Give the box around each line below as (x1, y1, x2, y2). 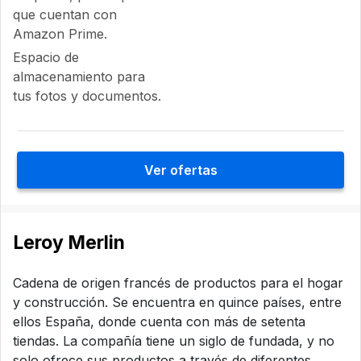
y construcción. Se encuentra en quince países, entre (13, 294, 342, 311)
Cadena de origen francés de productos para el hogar (13, 275, 343, 292)
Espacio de (13, 49, 79, 66)
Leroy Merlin (13, 231, 125, 255)
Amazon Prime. (13, 26, 107, 43)
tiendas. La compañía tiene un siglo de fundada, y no (13, 333, 334, 350)
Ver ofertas (143, 162, 218, 179)
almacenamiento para (13, 68, 145, 85)
